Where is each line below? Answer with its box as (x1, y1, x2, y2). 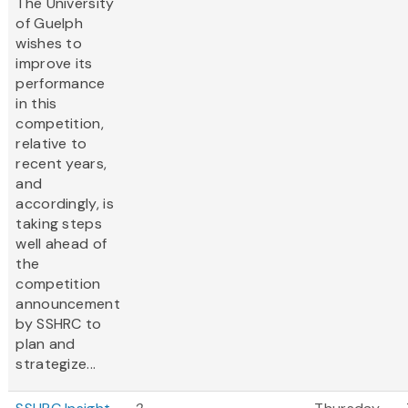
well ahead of (15, 234, 107, 254)
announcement (15, 294, 120, 314)
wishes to (15, 34, 83, 54)
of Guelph (15, 14, 84, 34)
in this (15, 94, 57, 114)
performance (15, 74, 106, 94)
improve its (15, 54, 93, 74)
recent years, (15, 154, 107, 174)
